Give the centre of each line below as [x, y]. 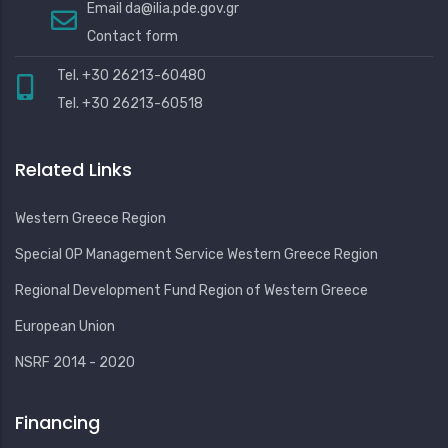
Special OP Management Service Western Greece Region [196, 254]
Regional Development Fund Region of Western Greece [191, 290]
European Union [65, 326]
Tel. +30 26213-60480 [131, 75]
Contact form [132, 36]
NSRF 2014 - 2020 [75, 362]
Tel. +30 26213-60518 [130, 103]
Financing [57, 422]
